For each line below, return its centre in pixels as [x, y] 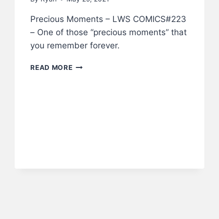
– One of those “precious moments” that [109, 33]
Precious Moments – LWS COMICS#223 [109, 19]
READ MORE [52, 68]
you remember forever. [75, 46]
